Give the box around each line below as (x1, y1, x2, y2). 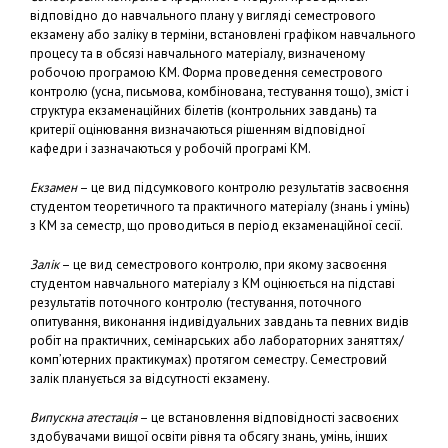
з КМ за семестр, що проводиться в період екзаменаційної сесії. (30, 217, 403, 234)
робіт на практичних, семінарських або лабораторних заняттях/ (30, 332, 404, 349)
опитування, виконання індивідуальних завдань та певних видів (30, 313, 409, 330)
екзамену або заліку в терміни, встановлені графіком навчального (30, 26, 416, 43)
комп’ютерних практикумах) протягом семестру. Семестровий (30, 351, 387, 368)
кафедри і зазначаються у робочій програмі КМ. (30, 140, 311, 157)
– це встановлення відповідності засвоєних (137, 409, 399, 426)
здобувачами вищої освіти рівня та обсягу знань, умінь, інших (30, 428, 388, 445)
